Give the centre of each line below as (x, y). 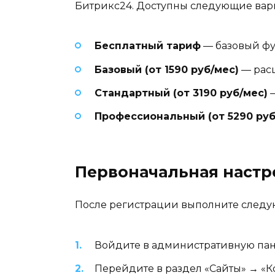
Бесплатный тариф (148, 46)
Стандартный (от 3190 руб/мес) (181, 93)
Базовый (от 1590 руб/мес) (167, 69)
